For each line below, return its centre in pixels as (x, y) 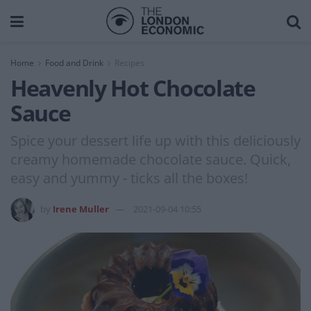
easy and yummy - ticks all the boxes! (129, 178)
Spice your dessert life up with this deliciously (155, 140)
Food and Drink (74, 63)
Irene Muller (81, 209)
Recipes (129, 63)
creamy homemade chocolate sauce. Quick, (151, 159)
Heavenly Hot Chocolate (133, 88)
